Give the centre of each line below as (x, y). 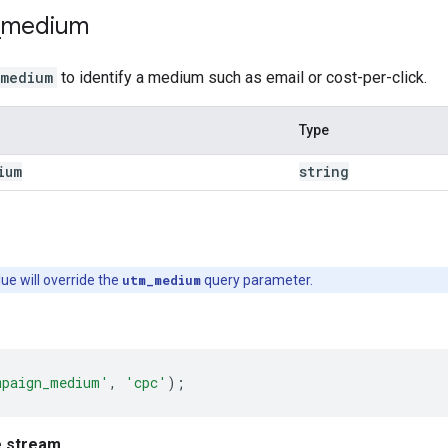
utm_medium (161, 279)
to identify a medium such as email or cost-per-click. (242, 77)
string (324, 171)
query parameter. (257, 279)
